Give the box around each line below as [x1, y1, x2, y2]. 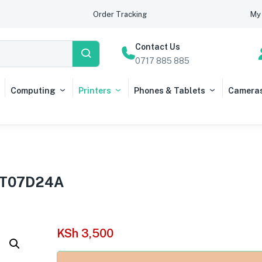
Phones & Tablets [134, 86, 205, 95]
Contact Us [135, 42, 180, 51]
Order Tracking [92, 10, 147, 19]
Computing [11, 86, 56, 95]
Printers [78, 86, 111, 95]
